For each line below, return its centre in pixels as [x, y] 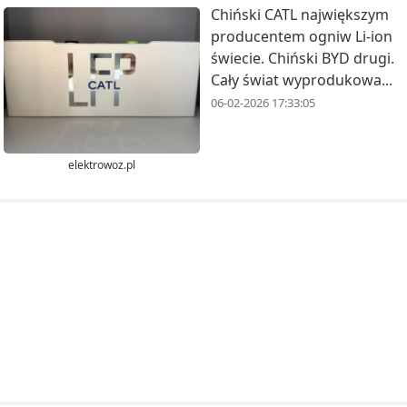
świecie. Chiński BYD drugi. [303, 58]
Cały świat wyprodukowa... [302, 79]
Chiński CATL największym [300, 14]
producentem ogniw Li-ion [302, 36]
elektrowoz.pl [102, 165]
